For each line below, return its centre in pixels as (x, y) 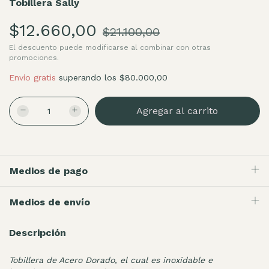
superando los (89, 77)
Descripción (38, 232)
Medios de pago (49, 171)
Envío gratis (32, 77)
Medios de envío (50, 202)
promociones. (34, 57)
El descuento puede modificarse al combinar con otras (110, 47)
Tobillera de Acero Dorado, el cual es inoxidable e (111, 260)
